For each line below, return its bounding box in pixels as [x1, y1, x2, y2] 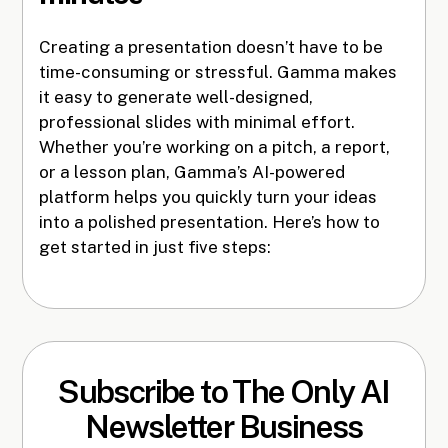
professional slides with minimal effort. [39, 111, 356, 132]
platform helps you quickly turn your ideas [39, 186, 378, 207]
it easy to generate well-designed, [39, 86, 314, 107]
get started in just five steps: [39, 236, 272, 257]
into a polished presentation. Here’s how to [39, 211, 381, 232]
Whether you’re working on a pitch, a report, [39, 136, 391, 157]
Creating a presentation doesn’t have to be [39, 36, 384, 57]
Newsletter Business [85, 407, 363, 445]
